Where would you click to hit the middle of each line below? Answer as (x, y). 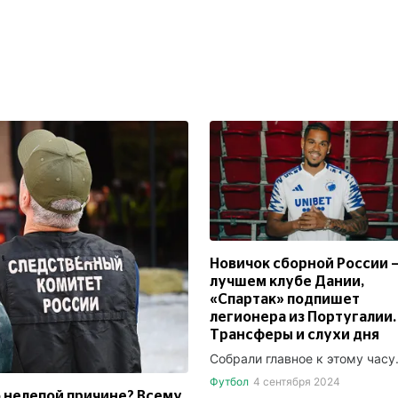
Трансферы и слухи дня (295, 335)
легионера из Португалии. (303, 318)
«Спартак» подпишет (285, 300)
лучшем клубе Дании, (287, 282)
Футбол (229, 382)
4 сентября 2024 (296, 382)
